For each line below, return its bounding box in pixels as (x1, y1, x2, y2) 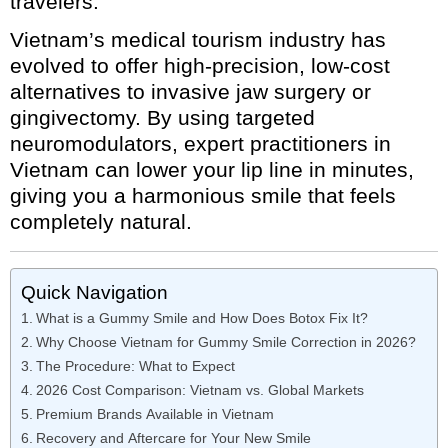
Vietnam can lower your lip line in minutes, (10, 158, 414, 182)
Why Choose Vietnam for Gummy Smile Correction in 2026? (35, 334, 416, 351)
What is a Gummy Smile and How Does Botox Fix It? (35, 310, 368, 327)
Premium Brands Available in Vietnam (35, 406, 274, 423)
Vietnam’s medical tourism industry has (10, 28, 386, 52)
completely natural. (10, 210, 192, 234)
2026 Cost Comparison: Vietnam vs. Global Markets (35, 382, 364, 399)
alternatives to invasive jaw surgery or (10, 80, 371, 104)
